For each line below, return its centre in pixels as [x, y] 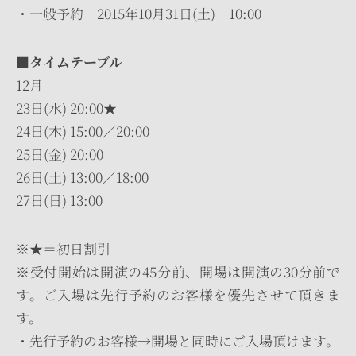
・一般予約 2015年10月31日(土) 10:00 [139, 13]
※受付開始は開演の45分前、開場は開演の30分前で [178, 271]
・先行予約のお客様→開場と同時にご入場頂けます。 [178, 341]
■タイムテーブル [69, 62]
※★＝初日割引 [63, 248]
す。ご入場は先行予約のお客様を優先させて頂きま [178, 294]
